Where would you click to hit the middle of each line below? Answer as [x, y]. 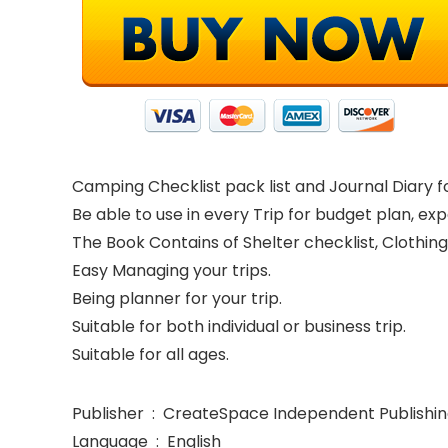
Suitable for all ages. [150, 354]
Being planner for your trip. [177, 298]
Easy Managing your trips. [171, 270]
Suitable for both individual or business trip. [239, 326]
